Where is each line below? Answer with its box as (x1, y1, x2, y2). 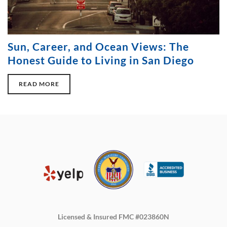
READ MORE (19, 80, 59, 88)
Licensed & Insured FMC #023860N (58, 212, 169, 221)
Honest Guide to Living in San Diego (8, 53, 194, 66)
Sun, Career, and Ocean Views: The (8, 40, 189, 53)
